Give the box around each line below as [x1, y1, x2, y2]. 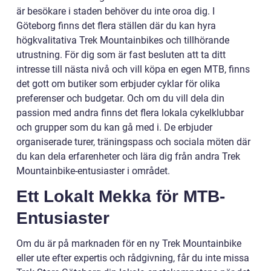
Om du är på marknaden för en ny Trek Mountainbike [16, 238, 241, 250]
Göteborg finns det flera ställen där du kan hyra [16, 20, 216, 32]
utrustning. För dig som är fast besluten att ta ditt [16, 49, 226, 61]
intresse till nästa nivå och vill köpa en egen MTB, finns [16, 64, 250, 76]
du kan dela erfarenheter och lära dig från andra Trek [16, 151, 240, 163]
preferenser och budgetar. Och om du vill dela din [16, 93, 224, 105]
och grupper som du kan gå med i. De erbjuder [16, 122, 212, 134]
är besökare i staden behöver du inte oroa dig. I [16, 5, 215, 18]
